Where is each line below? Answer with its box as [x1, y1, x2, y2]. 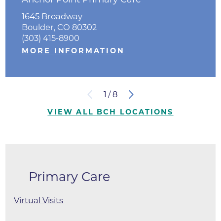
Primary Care [29, 168, 110, 184]
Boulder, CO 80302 [22, 22, 97, 32]
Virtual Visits [14, 195, 64, 206]
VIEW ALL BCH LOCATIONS [47, 108, 174, 117]
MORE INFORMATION [22, 46, 125, 55]
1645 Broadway [22, 11, 83, 21]
